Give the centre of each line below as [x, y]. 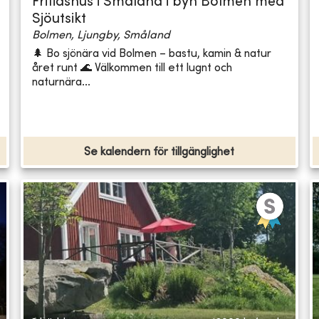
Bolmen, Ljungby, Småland [101, 36]
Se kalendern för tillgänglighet [159, 153]
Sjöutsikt [59, 20]
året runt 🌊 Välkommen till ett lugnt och [132, 68]
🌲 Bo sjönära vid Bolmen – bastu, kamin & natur [152, 54]
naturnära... [62, 82]
